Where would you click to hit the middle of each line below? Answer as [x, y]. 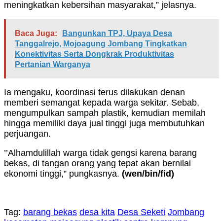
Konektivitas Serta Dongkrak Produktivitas [94, 54]
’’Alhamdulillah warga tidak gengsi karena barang [100, 153]
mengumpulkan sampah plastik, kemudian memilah [105, 113]
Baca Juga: [36, 34]
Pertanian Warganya [53, 65]
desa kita [97, 212]
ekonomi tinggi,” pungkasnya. [63, 174]
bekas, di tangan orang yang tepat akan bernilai [97, 164]
